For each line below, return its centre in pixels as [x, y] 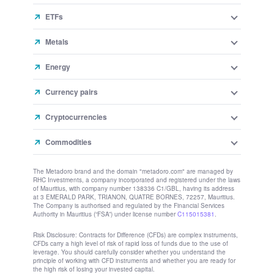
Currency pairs [72, 76]
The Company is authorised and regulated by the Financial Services [129, 190]
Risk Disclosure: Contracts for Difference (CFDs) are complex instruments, [135, 219]
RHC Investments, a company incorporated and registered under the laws [137, 164]
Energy [58, 51]
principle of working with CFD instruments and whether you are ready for [134, 245]
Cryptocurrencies [76, 101]
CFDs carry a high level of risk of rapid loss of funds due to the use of [131, 228]
